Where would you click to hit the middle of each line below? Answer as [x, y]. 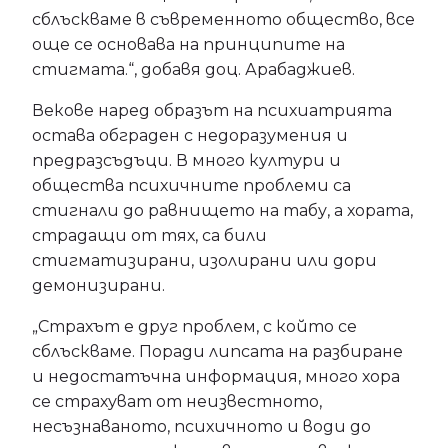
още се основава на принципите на [188, 44]
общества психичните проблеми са [191, 185]
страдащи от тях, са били [149, 235]
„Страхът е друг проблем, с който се [194, 326]
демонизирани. [98, 285]
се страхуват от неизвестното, [177, 401]
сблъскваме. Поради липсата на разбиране [217, 351]
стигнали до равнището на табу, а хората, [222, 210]
